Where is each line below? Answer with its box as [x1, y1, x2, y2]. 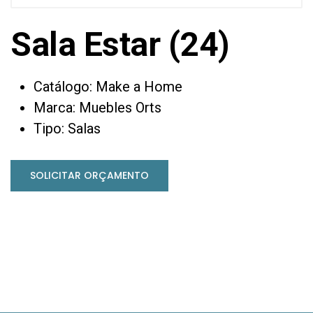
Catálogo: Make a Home [34, 78, 183, 95]
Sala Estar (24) [10, 24, 230, 64]
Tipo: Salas [34, 119, 101, 137]
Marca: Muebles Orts [34, 99, 162, 116]
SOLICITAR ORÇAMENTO [30, 168, 149, 182]
